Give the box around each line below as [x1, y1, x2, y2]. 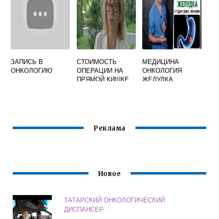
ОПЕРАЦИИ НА [76, 65, 123, 75]
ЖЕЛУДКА [142, 74, 174, 84]
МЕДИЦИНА [142, 56, 179, 66]
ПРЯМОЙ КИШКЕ [76, 74, 129, 84]
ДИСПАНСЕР [64, 204, 104, 214]
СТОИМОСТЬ [76, 56, 117, 66]
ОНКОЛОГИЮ [11, 65, 53, 75]
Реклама [93, 124, 126, 132]
